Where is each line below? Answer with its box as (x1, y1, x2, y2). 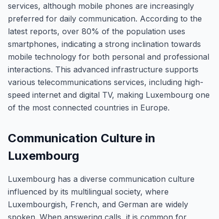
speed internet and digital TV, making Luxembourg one (8, 90, 210, 100)
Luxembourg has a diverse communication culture (8, 174, 195, 184)
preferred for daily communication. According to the (8, 14, 202, 23)
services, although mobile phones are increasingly (8, 1, 194, 11)
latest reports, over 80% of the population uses (8, 26, 185, 36)
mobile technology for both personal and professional (8, 52, 209, 62)
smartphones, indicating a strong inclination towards (8, 39, 201, 49)
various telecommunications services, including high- (8, 77, 203, 87)
